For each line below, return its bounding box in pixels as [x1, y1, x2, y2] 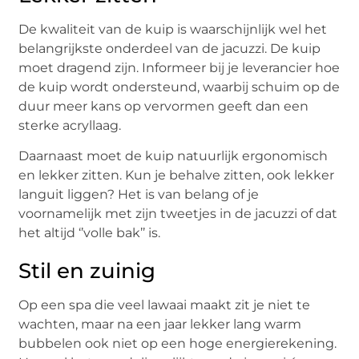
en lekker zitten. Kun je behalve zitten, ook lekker [18, 167, 335, 184]
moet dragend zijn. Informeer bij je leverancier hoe [18, 60, 341, 76]
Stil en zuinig [18, 258, 156, 284]
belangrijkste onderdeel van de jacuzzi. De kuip [18, 41, 321, 57]
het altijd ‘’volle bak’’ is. [18, 225, 164, 241]
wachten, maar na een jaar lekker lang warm [18, 317, 302, 333]
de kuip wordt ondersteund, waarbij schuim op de [18, 79, 341, 95]
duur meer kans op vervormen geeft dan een [18, 99, 309, 115]
